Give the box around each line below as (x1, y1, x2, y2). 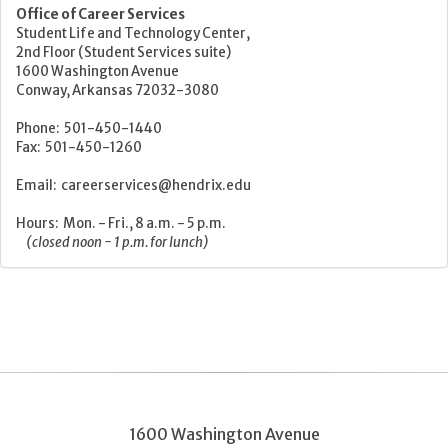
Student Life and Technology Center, (16, 24, 250, 42)
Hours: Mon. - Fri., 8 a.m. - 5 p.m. (16, 214, 226, 232)
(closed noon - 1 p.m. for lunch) (16, 233, 209, 251)
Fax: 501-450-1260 (16, 138, 142, 156)
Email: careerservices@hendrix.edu (16, 176, 251, 194)
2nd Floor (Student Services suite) (16, 43, 231, 61)
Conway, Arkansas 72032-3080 (16, 81, 219, 99)
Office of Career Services (16, 5, 185, 23)
